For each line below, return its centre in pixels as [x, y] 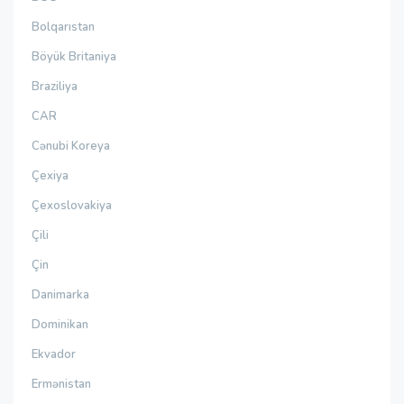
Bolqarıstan [63, 27]
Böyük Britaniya [74, 57]
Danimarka [60, 295]
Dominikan [60, 325]
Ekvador [54, 354]
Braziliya [55, 87]
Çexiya [50, 176]
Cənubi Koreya [71, 146]
